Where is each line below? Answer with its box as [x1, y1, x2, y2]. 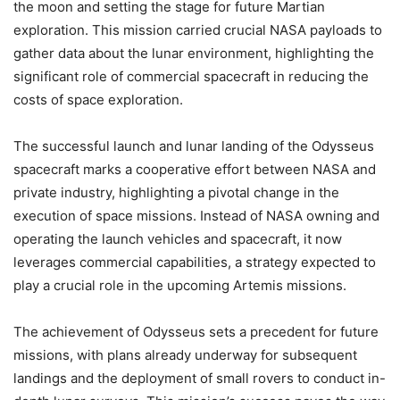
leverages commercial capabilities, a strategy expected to [13, 254, 376, 271]
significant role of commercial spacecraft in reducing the [13, 68, 369, 86]
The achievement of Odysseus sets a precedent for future [13, 323, 379, 341]
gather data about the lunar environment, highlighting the [13, 45, 374, 62]
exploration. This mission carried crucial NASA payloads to [13, 21, 382, 39]
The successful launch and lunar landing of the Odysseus [13, 137, 374, 155]
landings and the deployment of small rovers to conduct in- [13, 370, 386, 387]
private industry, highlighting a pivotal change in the [13, 184, 339, 202]
